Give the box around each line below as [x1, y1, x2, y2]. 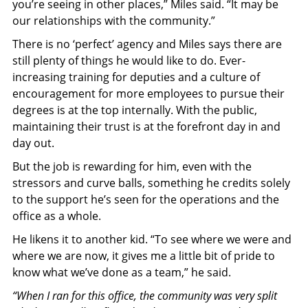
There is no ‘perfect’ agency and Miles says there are [12, 36, 282, 52]
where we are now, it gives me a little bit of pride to [12, 247, 275, 263]
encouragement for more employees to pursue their [12, 85, 285, 101]
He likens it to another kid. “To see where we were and [12, 231, 291, 247]
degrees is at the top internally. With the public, [12, 102, 257, 118]
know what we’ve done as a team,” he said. [12, 264, 231, 280]
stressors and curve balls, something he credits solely [12, 175, 290, 190]
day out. [12, 135, 54, 151]
